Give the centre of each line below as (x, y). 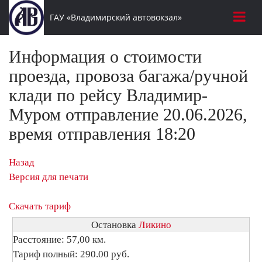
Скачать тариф (40, 206)
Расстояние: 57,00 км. (59, 239)
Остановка (115, 225)
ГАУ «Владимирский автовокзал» (116, 17)
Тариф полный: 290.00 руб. (71, 254)
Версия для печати (49, 177)
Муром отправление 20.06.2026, (128, 114)
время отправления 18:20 (102, 134)
